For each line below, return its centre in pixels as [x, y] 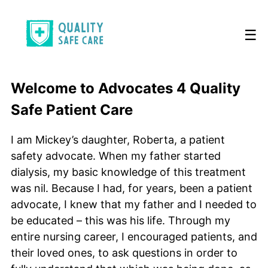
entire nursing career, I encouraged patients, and [134, 236]
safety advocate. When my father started [116, 156]
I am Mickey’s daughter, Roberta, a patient [118, 139]
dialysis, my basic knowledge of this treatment [128, 172]
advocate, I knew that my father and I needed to [134, 204]
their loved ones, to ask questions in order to [124, 252]
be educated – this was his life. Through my [121, 220]
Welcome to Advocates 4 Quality [126, 88]
